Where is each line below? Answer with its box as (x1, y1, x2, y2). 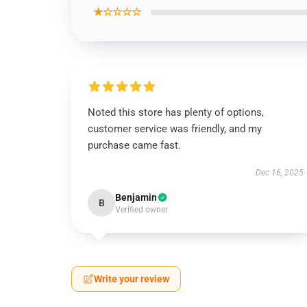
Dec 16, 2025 (255, 168, 304, 177)
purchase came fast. (88, 139, 181, 151)
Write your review (94, 273, 169, 284)
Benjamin (115, 192, 157, 203)
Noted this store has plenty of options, (88, 106, 264, 119)
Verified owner (115, 205, 168, 214)
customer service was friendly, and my (88, 123, 262, 135)
